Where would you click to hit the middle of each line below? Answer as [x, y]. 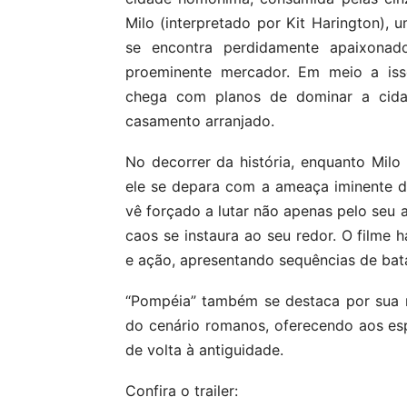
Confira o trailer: [182, 391]
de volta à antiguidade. [204, 350]
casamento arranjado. [200, 121]
